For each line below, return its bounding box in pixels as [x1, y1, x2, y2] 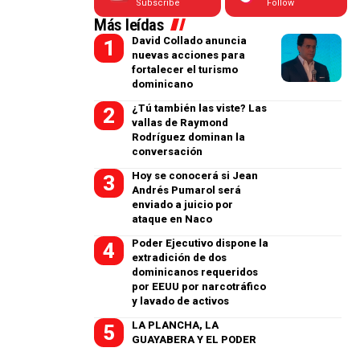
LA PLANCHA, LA [132, 319, 219, 331]
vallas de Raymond [132, 117, 229, 129]
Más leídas [94, 15, 165, 35]
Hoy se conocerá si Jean [132, 170, 259, 182]
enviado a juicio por [132, 198, 234, 211]
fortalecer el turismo [132, 63, 239, 76]
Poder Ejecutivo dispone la [132, 237, 269, 249]
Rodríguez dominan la [132, 131, 246, 143]
